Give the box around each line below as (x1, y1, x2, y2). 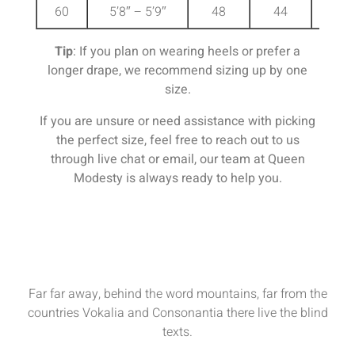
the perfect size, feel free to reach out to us (55, 130, 300, 150)
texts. (162, 322, 193, 342)
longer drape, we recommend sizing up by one (48, 60, 307, 80)
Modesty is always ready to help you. (73, 168, 282, 188)
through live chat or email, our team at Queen (50, 149, 305, 169)
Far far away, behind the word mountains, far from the (28, 284, 327, 303)
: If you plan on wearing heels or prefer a (73, 41, 300, 61)
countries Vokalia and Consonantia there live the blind (27, 303, 328, 323)
